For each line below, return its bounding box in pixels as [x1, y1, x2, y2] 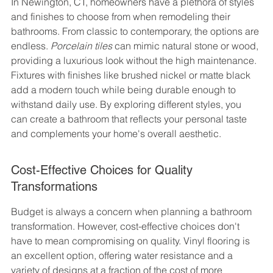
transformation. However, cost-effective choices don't [11, 220, 242, 233]
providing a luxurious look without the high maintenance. [11, 54, 259, 67]
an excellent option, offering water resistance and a [11, 249, 235, 262]
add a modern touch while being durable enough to [11, 83, 238, 96]
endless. [11, 40, 51, 52]
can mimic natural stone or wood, [112, 40, 261, 52]
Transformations [11, 179, 97, 194]
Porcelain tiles [51, 40, 112, 52]
